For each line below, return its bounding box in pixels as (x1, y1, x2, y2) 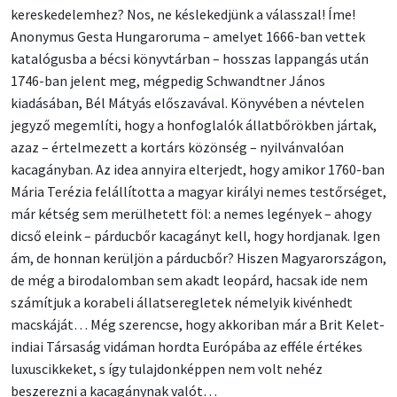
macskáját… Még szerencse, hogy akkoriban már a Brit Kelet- (11, 315, 385, 334)
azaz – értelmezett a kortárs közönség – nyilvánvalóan (11, 138, 344, 157)
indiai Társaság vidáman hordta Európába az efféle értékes (11, 338, 362, 356)
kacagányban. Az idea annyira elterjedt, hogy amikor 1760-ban (11, 160, 385, 179)
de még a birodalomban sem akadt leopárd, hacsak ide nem (11, 271, 368, 290)
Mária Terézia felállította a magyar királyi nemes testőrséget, (11, 183, 386, 201)
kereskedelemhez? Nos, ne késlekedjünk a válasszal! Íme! (11, 5, 355, 24)
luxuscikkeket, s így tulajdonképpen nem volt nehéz (11, 360, 323, 378)
